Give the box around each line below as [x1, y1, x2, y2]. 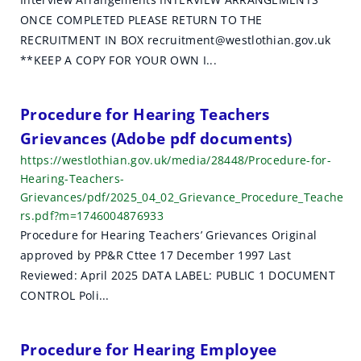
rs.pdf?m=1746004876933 [20, 208, 164, 223]
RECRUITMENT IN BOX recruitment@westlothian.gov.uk [20, 32, 331, 48]
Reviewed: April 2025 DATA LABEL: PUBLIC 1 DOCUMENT [20, 268, 336, 283]
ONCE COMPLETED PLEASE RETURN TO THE [20, 12, 263, 27]
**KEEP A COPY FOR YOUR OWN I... [20, 52, 217, 68]
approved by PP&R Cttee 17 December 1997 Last [20, 247, 292, 263]
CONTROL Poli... [20, 288, 110, 303]
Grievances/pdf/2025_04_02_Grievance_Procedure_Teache [20, 189, 344, 205]
